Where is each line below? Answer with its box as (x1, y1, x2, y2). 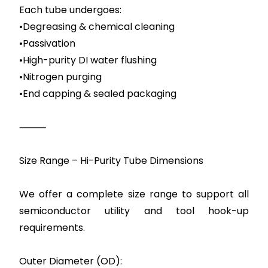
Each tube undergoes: (19, 3, 122, 17)
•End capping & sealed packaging (19, 87, 177, 100)
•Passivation (19, 36, 76, 50)
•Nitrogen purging (19, 70, 102, 84)
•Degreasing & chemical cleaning (19, 20, 175, 33)
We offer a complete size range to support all (19, 187, 249, 201)
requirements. (19, 221, 86, 234)
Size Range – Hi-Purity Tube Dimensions (19, 154, 204, 167)
